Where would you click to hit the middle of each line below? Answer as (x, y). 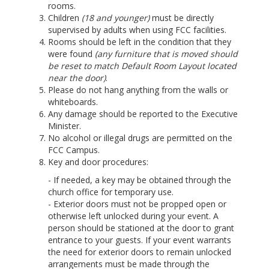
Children (65, 18)
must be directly (182, 18)
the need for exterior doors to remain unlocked (140, 252)
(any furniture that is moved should (166, 54)
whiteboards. (73, 102)
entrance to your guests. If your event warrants (140, 240)
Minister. (65, 126)
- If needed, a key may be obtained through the (140, 180)
